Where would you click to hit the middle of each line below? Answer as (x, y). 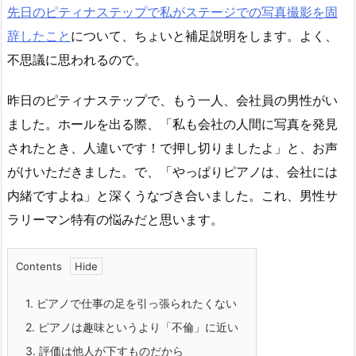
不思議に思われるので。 (77, 59)
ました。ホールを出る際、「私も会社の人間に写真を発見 (172, 124)
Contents (39, 266)
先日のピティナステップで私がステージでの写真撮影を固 (172, 12)
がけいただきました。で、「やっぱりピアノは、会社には (172, 171)
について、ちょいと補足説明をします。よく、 (204, 35)
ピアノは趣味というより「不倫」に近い (137, 327)
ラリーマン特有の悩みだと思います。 (115, 219)
